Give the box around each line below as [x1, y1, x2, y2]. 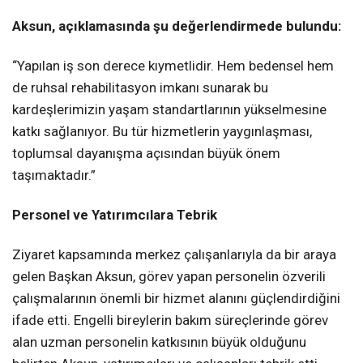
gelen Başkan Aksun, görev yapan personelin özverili [12, 268, 326, 285]
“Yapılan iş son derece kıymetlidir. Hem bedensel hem [12, 58, 334, 75]
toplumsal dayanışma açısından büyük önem [12, 145, 280, 162]
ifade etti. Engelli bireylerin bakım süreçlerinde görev [12, 312, 328, 329]
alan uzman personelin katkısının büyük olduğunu [12, 334, 306, 351]
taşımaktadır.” [12, 167, 96, 184]
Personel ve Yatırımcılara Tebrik [12, 207, 217, 224]
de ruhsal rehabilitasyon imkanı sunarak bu [12, 79, 268, 96]
